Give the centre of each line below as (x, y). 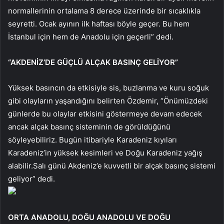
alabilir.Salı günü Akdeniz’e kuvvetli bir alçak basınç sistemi (112, 165)
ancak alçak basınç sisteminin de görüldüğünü (89, 126)
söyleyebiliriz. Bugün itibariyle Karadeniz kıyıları (92, 139)
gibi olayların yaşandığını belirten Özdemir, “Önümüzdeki (108, 100)
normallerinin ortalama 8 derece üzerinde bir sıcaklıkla (104, 10)
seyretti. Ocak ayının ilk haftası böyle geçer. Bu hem (99, 23)
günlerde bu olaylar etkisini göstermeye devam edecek (105, 113)
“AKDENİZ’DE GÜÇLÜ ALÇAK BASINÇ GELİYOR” (93, 62)
